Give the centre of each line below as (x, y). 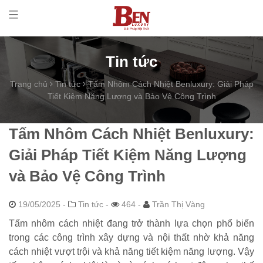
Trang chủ (28, 84)
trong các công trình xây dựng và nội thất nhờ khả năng (131, 237)
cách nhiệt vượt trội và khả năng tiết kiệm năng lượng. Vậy (131, 251)
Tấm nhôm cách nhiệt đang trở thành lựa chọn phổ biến (131, 223)
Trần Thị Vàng (177, 204)
